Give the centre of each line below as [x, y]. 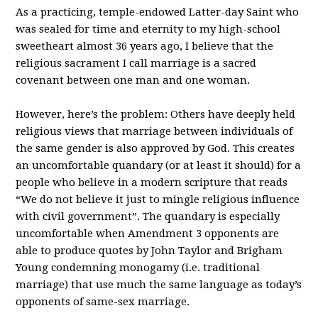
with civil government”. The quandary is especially [148, 216]
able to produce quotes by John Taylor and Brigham [149, 251]
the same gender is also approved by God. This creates [155, 148]
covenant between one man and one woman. [133, 80]
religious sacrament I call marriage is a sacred [136, 63]
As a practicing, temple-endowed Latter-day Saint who [158, 12]
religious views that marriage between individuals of [154, 131]
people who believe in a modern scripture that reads [152, 182]
